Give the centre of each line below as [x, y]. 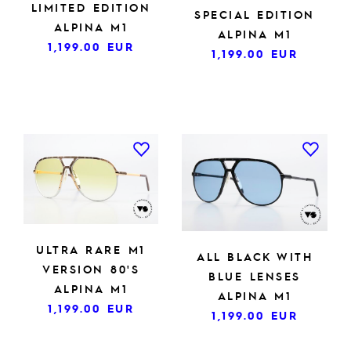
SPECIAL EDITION [255, 14]
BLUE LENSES [255, 275]
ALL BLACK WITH [255, 256]
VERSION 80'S [91, 268]
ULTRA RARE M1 [91, 249]
